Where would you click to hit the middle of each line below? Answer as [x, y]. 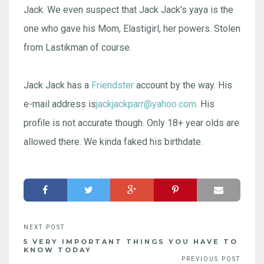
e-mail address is [60, 104]
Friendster [113, 85]
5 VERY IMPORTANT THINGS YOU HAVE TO [131, 242]
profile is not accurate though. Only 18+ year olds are [131, 123]
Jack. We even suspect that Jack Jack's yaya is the [128, 9]
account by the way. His [183, 85]
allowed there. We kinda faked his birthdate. [113, 141]
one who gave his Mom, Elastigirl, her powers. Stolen [132, 28]
